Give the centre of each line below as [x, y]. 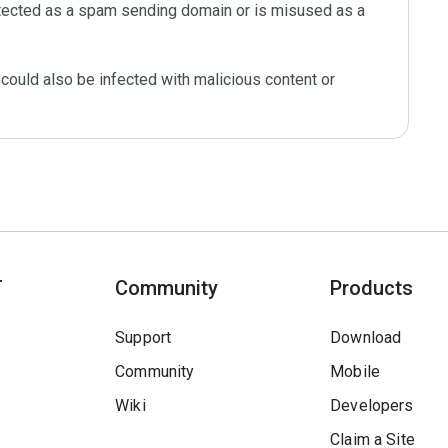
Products [372, 288]
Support [143, 337]
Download [366, 337]
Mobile [355, 371]
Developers [372, 405]
